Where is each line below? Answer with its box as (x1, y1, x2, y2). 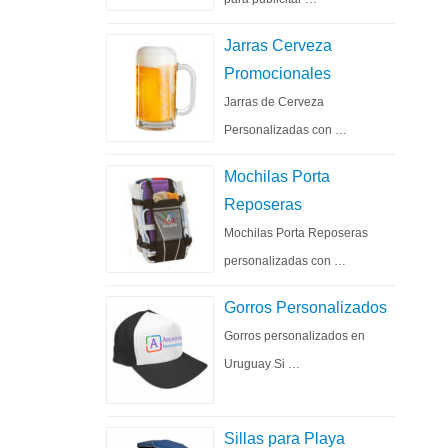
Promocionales (224, 65, 331, 82)
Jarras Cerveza (224, 37, 332, 54)
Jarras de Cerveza (224, 95, 324, 109)
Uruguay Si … (224, 357, 300, 371)
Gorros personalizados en (224, 329, 365, 343)
